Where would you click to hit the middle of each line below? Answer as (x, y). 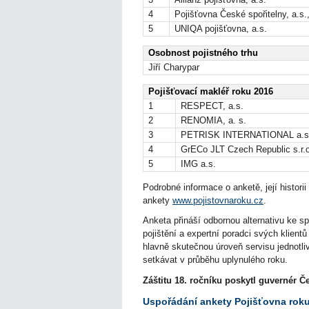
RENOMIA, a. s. (213, 120)
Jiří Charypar (174, 67)
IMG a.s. (198, 163)
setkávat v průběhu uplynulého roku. (217, 260)
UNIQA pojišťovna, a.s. (221, 28)
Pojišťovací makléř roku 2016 (211, 91)
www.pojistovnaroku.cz (218, 200)
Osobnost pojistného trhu (203, 52)
